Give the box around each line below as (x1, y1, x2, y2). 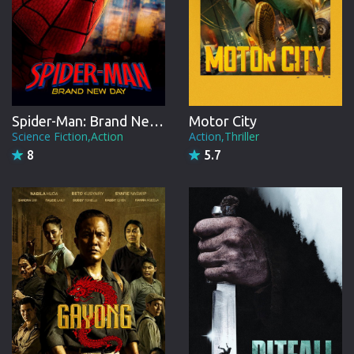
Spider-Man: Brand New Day (149, 113, 164, 130)
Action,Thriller (189, 129, 259, 145)
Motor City (189, 113, 257, 130)
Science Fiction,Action (12, 129, 123, 145)
